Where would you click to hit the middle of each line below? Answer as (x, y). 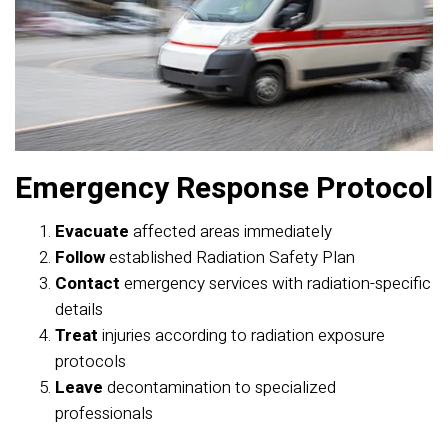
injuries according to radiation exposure (241, 335)
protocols (90, 361)
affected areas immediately (230, 231)
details (79, 309)
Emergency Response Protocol (224, 188)
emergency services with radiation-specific (275, 283)
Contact (87, 283)
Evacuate (92, 231)
